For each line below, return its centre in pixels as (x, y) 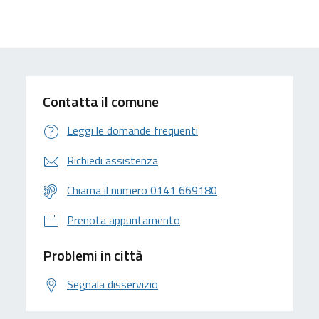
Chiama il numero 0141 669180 (142, 190)
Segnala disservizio (113, 284)
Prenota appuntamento (124, 220)
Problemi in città (93, 255)
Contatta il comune (101, 101)
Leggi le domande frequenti (132, 130)
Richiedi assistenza (113, 160)
